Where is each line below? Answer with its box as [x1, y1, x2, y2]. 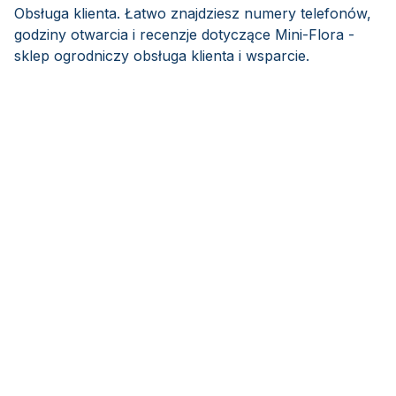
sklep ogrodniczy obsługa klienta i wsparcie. [14, 47, 309, 65]
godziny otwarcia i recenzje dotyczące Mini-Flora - [14, 26, 354, 43]
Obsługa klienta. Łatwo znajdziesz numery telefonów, [14, 4, 371, 22]
